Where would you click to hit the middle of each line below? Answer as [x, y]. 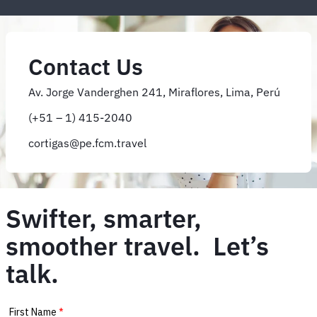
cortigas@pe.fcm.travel [87, 143]
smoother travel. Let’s [137, 246]
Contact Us [86, 66]
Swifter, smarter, [104, 218]
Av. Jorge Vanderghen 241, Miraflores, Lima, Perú [154, 92]
